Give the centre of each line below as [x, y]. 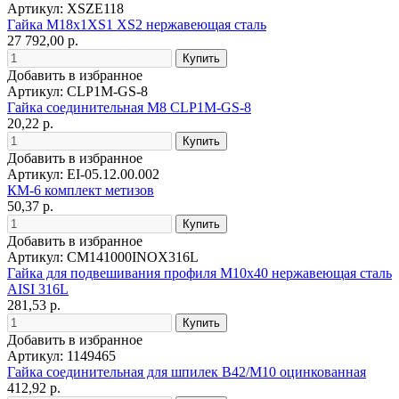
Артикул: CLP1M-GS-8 [77, 91]
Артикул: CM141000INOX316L [103, 256]
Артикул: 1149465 [61, 355]
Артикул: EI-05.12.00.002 [83, 174]
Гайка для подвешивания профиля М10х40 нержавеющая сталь [199, 273]
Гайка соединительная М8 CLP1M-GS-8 [129, 107]
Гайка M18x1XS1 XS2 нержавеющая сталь [137, 24]
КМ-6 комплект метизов [81, 190]
